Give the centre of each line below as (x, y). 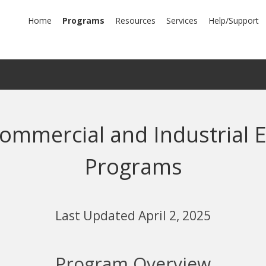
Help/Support (234, 20)
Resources (135, 20)
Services (182, 20)
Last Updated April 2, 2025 (133, 216)
